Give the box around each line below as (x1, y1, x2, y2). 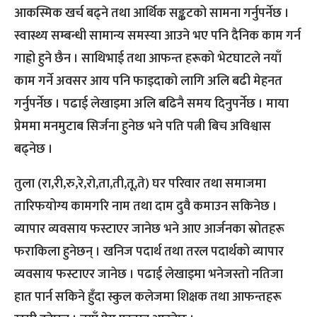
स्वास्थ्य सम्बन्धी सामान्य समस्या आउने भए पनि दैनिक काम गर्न (14, 25, 301, 47)
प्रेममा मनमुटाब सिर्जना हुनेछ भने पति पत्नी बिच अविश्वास (14, 116, 271, 138)
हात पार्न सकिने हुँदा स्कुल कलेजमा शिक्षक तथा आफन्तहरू (14, 287, 282, 309)
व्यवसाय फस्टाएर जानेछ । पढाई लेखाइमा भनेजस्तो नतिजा (14, 264, 283, 286)
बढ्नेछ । (14, 139, 53, 161)
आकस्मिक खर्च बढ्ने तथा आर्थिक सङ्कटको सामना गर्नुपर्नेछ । (14, 3, 289, 25)
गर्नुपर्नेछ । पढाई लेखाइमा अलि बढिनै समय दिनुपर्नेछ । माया (14, 93, 289, 115)
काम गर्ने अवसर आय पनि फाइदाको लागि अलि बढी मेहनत (14, 71, 282, 93)
